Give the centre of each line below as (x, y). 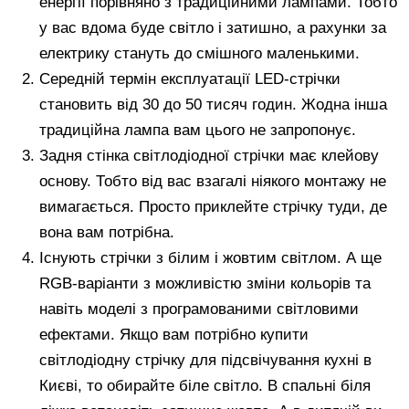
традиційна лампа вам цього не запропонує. (198, 130)
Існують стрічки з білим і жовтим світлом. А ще (211, 257)
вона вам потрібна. (107, 232)
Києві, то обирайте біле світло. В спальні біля (205, 385)
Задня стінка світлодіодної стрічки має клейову (210, 155)
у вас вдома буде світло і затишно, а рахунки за (213, 27)
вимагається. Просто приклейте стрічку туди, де (214, 206)
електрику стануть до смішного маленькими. (200, 53)
